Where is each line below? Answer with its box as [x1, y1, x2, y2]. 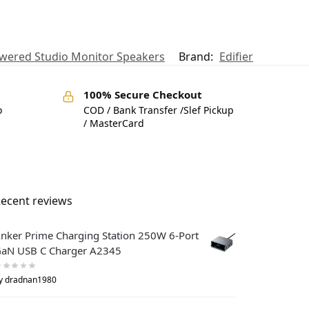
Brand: [179, 49, 216, 65]
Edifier [219, 49, 253, 65]
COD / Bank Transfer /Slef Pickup [83, 103, 234, 117]
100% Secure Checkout [83, 88, 202, 102]
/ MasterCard [83, 116, 144, 130]
